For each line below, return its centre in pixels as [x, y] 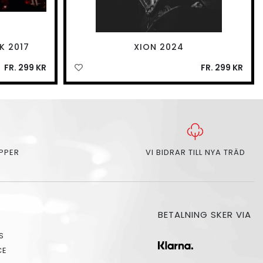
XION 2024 [159, 47]
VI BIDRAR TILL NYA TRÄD [195, 153]
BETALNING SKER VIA [206, 215]
